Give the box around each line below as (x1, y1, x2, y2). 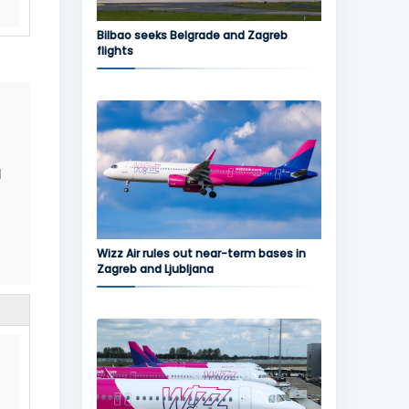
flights (96, 43, 133, 58)
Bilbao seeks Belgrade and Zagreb (96, 27, 288, 43)
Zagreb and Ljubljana (96, 261, 214, 277)
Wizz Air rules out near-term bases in (96, 246, 306, 261)
